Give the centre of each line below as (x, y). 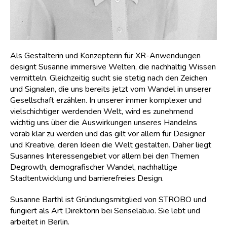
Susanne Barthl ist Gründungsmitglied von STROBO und (108, 200)
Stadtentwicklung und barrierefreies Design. (87, 178)
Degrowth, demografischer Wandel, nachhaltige (94, 167)
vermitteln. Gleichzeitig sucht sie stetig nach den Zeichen (109, 78)
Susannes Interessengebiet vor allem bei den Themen (105, 156)
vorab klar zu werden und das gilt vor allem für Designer (108, 134)
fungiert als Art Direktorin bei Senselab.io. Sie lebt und (105, 211)
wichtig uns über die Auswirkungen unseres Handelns (104, 123)
